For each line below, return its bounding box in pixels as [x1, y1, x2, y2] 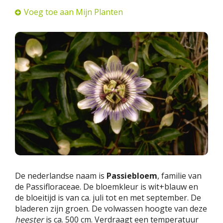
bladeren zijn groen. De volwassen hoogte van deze [15, 203, 207, 214]
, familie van [157, 170, 202, 181]
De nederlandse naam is [15, 170, 107, 181]
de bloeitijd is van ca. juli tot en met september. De [15, 192, 201, 203]
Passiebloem [107, 170, 157, 181]
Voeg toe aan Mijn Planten [24, 6, 123, 17]
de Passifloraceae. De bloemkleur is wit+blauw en [15, 181, 198, 192]
